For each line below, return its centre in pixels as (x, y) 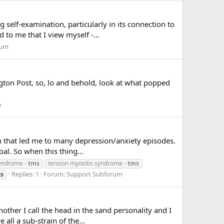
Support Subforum (94, 174)
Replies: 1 (25, 174)
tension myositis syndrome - (88, 163)
